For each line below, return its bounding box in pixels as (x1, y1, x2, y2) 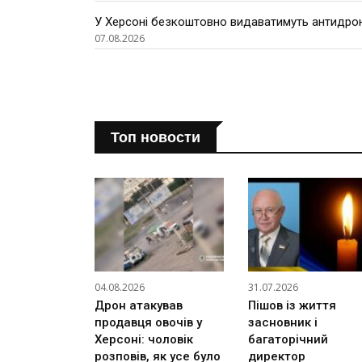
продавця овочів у (95, 314, 202, 330)
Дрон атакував (95, 297, 183, 313)
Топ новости (111, 129, 200, 146)
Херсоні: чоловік (95, 331, 193, 347)
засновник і (248, 314, 318, 330)
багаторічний (248, 331, 328, 347)
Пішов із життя (248, 297, 336, 313)
